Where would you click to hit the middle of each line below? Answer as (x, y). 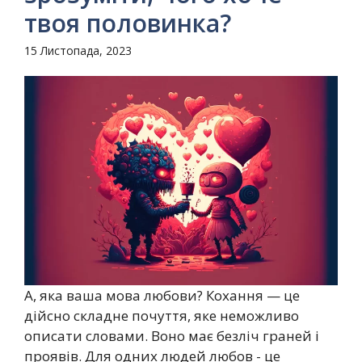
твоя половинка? (128, 23)
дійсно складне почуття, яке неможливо (162, 315)
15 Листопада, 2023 (78, 50)
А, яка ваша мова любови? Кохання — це (162, 295)
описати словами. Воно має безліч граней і (172, 335)
